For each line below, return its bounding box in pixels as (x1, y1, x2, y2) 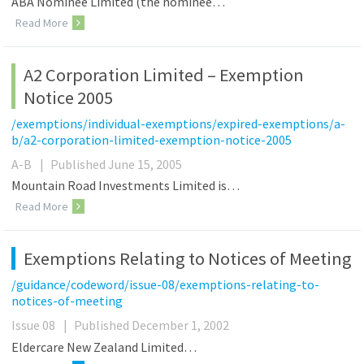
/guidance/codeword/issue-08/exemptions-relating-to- (11, 276, 320, 293)
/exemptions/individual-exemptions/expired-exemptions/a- (11, 115, 346, 132)
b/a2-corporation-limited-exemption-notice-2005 (11, 131, 292, 148)
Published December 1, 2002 (74, 317, 230, 334)
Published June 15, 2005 (50, 155, 183, 172)
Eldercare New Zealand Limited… (11, 338, 197, 355)
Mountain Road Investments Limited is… (11, 177, 240, 194)
